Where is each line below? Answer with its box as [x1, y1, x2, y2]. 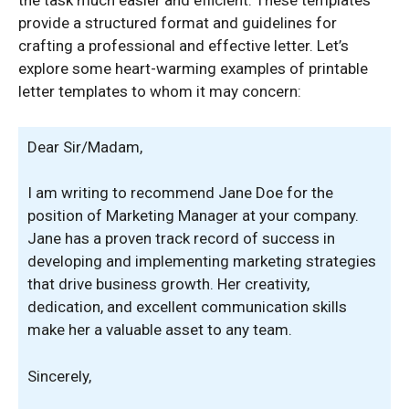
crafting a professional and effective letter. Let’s [18, 37, 349, 55]
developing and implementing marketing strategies [27, 252, 376, 270]
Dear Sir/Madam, [27, 137, 142, 156]
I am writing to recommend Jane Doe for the [27, 184, 333, 202]
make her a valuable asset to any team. [27, 320, 292, 339]
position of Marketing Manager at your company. [27, 206, 359, 225]
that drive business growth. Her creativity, [27, 275, 309, 293]
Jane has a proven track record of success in [27, 229, 335, 247]
